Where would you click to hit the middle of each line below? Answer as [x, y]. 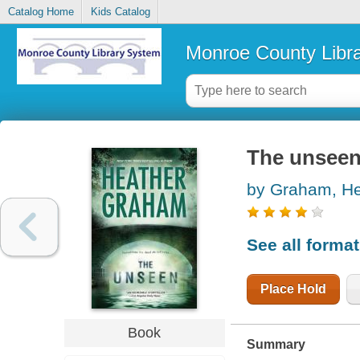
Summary [276, 344]
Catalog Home [41, 12]
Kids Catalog [120, 12]
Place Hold [293, 288]
